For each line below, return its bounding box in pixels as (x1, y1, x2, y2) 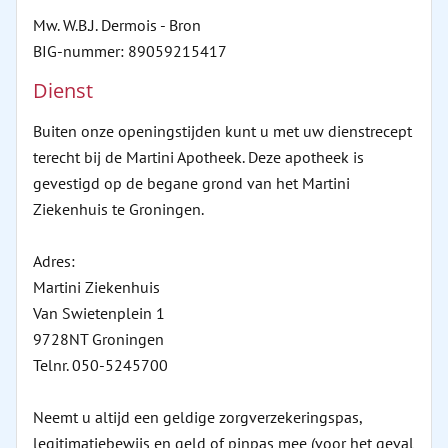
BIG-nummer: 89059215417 (33, 41, 227, 61)
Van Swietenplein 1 (33, 303, 165, 323)
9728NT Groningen (33, 329, 164, 349)
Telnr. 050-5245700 (33, 355, 168, 375)
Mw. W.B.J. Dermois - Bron (33, 15, 201, 35)
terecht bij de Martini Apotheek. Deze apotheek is (33, 147, 364, 167)
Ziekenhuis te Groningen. (33, 199, 204, 219)
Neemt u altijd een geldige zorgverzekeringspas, (33, 407, 362, 427)
